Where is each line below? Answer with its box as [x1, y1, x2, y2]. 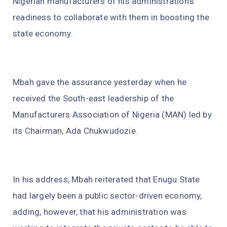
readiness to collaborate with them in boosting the [13, 12, 210, 23]
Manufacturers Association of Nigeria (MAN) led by [13, 109, 212, 120]
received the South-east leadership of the [13, 93, 174, 104]
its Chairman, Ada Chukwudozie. [13, 126, 138, 136]
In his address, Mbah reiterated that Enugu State [13, 174, 200, 185]
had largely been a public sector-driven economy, [13, 191, 202, 201]
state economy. [13, 28, 73, 39]
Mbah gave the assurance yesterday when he [13, 77, 187, 88]
